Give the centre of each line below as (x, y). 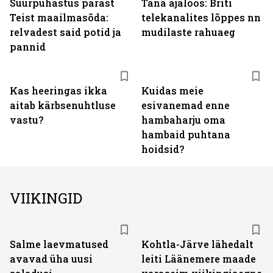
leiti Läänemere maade (199, 259)
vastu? (27, 120)
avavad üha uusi (51, 259)
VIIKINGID (46, 198)
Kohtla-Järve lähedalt (197, 244)
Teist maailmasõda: (59, 17)
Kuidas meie (172, 90)
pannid (28, 47)
